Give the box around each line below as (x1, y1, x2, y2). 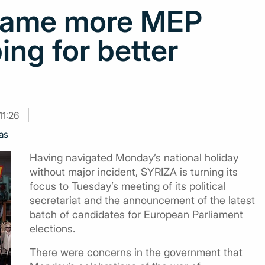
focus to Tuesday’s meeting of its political (30, 180, 226, 192)
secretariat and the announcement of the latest (30, 194, 255, 206)
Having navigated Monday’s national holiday (30, 151, 238, 164)
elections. (30, 222, 75, 235)
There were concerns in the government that (30, 246, 243, 258)
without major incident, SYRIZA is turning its (30, 166, 238, 178)
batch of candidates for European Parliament (30, 208, 243, 221)
